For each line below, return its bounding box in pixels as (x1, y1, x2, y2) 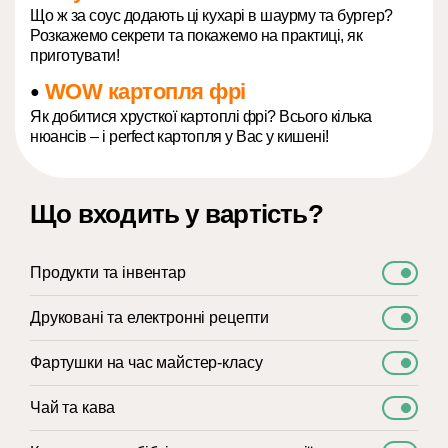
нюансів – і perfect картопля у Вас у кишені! (30, 128, 329, 145)
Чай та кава (30, 399, 116, 416)
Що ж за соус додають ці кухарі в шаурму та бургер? (30, 7, 393, 24)
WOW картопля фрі (44, 79, 246, 104)
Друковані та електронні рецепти (30, 309, 270, 326)
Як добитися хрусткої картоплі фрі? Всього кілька (30, 108, 372, 125)
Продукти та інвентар (30, 264, 186, 281)
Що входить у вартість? (30, 199, 323, 229)
